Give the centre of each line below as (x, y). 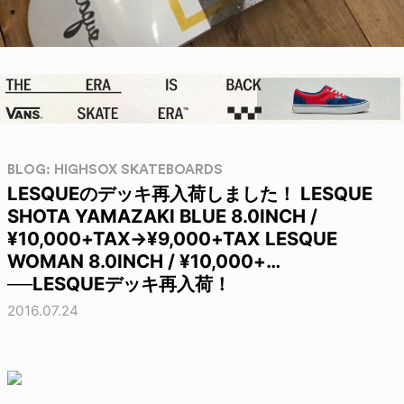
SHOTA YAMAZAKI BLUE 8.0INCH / (162, 216)
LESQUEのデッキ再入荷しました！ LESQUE (190, 193)
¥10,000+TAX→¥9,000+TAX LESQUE (172, 238)
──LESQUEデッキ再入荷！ (119, 283)
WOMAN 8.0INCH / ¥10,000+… (144, 261)
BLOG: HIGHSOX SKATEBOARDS (115, 170)
